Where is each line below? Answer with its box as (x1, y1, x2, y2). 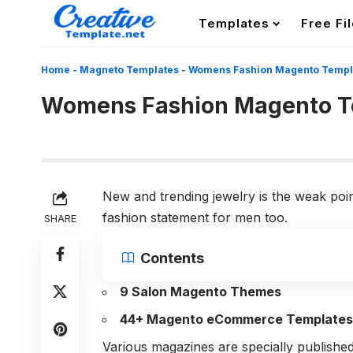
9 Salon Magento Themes (120, 284, 281, 299)
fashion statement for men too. (102, 210, 288, 225)
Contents (140, 249, 204, 266)
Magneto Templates (80, 64, 179, 76)
